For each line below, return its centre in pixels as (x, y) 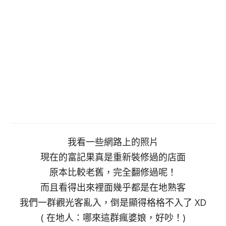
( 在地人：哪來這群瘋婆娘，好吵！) (113, 217)
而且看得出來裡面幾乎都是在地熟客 (113, 187)
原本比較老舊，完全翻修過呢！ (113, 172)
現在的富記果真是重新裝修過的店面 (113, 157)
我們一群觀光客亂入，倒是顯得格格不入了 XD (113, 202)
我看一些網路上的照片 (113, 142)
